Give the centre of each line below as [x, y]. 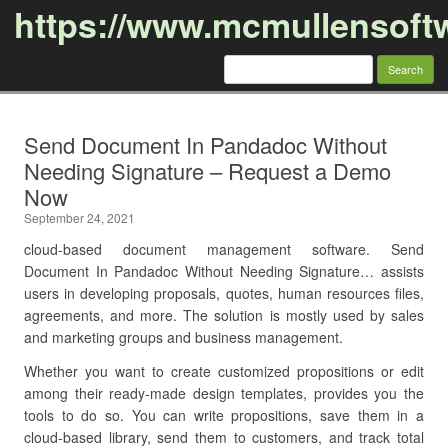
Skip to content [271, 115]
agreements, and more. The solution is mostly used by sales [224, 315]
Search [245, 61]
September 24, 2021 [79, 217]
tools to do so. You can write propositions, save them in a [224, 415]
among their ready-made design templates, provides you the [224, 393]
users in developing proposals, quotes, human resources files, [224, 293]
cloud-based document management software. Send [224, 249]
